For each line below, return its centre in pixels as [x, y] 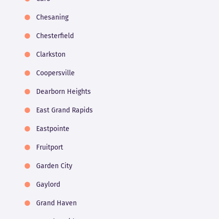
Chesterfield [55, 36]
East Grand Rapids [64, 110]
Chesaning [52, 18]
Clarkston [51, 55]
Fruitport [49, 148]
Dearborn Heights [63, 92]
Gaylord [48, 185]
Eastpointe [53, 129]
